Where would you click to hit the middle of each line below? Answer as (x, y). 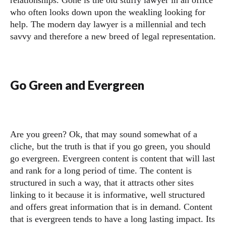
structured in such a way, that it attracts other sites (102, 183)
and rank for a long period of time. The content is (101, 171)
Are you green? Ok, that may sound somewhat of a (104, 134)
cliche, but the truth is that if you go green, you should (110, 146)
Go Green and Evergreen (77, 85)
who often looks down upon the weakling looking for (108, 12)
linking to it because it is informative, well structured (107, 195)
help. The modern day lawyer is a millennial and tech (108, 24)
